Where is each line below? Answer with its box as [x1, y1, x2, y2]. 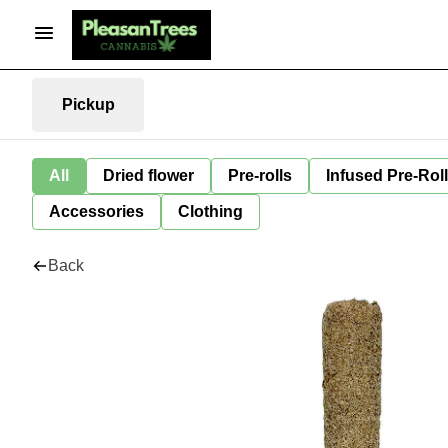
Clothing [178, 203, 243, 220]
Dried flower [103, 167, 194, 184]
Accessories [49, 203, 144, 220]
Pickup [61, 95, 115, 113]
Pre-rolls [228, 167, 292, 184]
